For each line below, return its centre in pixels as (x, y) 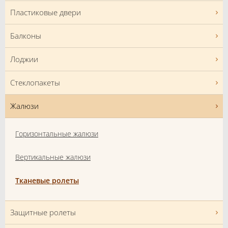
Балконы (26, 36)
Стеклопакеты (35, 83)
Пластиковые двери (46, 12)
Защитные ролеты (43, 212)
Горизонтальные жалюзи (57, 134)
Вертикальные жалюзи (53, 157)
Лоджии (24, 59)
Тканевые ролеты (47, 181)
